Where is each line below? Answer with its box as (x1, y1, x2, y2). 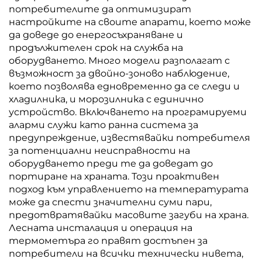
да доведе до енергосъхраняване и (9, 29, 183, 40)
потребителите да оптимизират (9, 4, 191, 15)
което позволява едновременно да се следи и (9, 81, 240, 92)
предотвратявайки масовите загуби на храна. (9, 209, 249, 220)
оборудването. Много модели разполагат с (9, 55, 230, 66)
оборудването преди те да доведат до (9, 158, 213, 169)
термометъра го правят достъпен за (9, 235, 208, 246)
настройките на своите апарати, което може (9, 16, 251, 27)
